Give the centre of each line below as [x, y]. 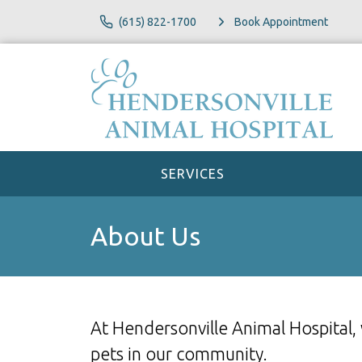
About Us [145, 236]
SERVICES [192, 174]
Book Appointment [281, 21]
